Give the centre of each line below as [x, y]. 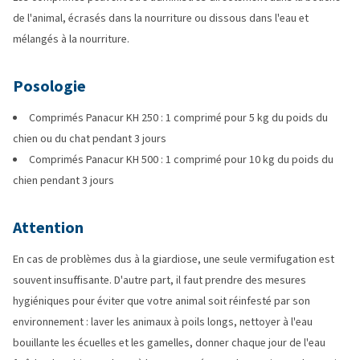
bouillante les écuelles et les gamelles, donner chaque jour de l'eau [169, 343]
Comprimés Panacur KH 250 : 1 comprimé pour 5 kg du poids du [178, 118]
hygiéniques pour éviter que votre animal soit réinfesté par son [162, 301]
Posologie [49, 86]
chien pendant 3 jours [63, 180]
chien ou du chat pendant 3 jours [90, 139]
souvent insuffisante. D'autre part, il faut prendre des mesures [160, 280]
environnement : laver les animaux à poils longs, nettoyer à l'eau [163, 322]
